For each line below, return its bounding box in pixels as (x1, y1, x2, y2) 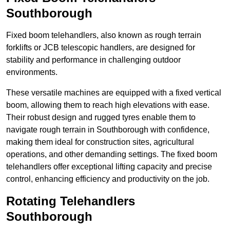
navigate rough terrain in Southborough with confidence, (6, 125, 209, 135)
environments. (6, 68, 57, 77)
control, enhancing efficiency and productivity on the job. (6, 175, 209, 184)
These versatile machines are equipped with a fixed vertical (6, 88, 221, 98)
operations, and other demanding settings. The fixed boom (6, 150, 217, 159)
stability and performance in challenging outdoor (6, 55, 181, 65)
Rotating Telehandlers (6, 194, 135, 208)
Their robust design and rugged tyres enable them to (6, 113, 196, 122)
